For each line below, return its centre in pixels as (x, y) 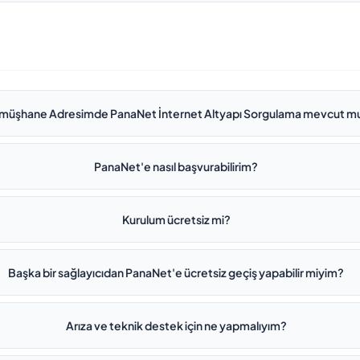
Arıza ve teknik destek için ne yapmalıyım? (176, 325)
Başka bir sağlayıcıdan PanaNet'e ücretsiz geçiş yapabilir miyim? (176, 272)
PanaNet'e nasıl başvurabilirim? (176, 166)
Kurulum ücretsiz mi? (176, 219)
